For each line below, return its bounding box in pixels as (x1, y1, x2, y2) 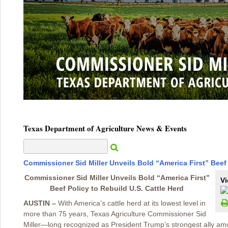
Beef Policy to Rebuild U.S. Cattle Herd (50, 184, 184, 192)
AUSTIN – (23, 199, 58, 207)
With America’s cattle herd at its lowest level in (58, 199, 206, 207)
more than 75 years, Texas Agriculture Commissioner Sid (23, 210, 206, 218)
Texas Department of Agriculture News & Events (23, 123, 187, 134)
